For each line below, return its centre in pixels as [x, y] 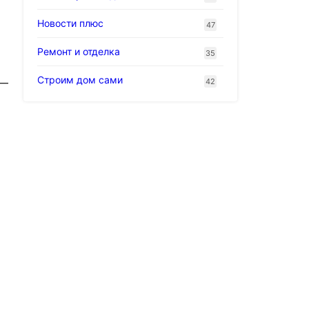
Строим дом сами [80, 79]
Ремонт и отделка [79, 51]
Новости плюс [70, 23]
